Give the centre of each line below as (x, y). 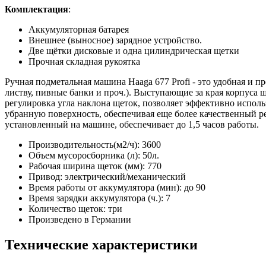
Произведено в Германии (80, 219)
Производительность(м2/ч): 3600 (95, 144)
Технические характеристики (101, 244)
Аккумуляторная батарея (79, 29)
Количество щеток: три (75, 208)
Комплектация (37, 9)
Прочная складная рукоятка (84, 61)
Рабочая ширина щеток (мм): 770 (95, 166)
